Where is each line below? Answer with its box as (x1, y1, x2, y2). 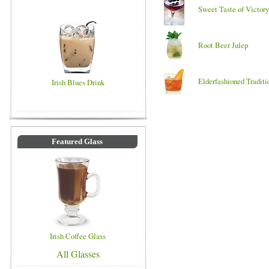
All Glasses (56, 247, 100, 260)
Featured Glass (52, 138, 103, 146)
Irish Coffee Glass (50, 231, 106, 241)
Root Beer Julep (198, 40, 248, 50)
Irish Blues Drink (52, 77, 104, 88)
